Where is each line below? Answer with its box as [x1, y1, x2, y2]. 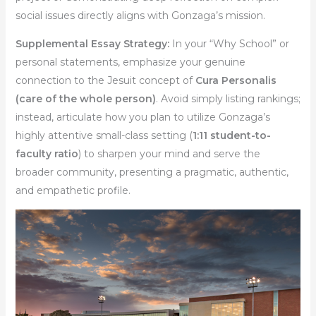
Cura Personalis [195, 73, 276, 87]
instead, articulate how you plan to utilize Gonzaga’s [15, 110, 270, 123]
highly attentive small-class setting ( [15, 128, 193, 142]
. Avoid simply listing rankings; [155, 92, 300, 105]
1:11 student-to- [192, 128, 271, 142]
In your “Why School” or [169, 37, 289, 50]
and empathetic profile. [15, 183, 130, 197]
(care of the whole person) [15, 92, 156, 105]
